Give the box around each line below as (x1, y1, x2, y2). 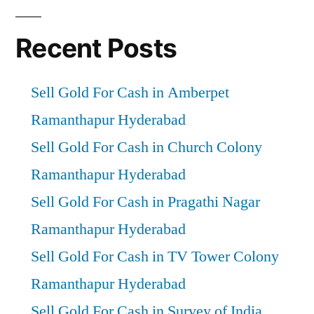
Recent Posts (15, 32, 177, 64)
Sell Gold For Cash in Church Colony (31, 137, 262, 157)
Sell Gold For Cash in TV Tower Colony (31, 246, 279, 266)
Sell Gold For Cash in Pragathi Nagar (31, 191, 260, 212)
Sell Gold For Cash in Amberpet (31, 82, 229, 102)
